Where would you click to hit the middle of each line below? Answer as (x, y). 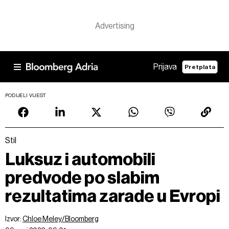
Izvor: (14, 219)
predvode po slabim (82, 178)
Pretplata (200, 67)
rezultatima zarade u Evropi (113, 196)
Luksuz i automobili (80, 159)
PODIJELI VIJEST (26, 95)
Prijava (165, 67)
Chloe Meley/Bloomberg (61, 219)
